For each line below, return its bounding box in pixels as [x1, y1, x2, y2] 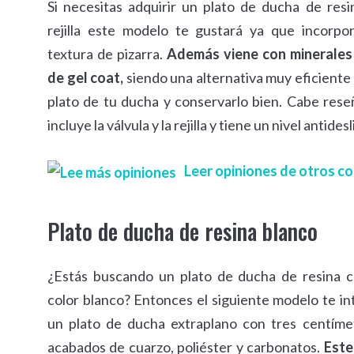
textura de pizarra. [47, 44, 167, 62]
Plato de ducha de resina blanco [47, 214, 318, 247]
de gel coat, [47, 68, 126, 86]
